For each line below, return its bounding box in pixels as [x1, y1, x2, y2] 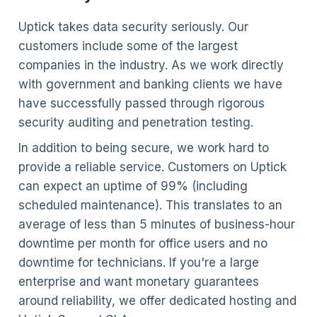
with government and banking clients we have [18, 77, 282, 92]
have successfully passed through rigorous [18, 96, 265, 111]
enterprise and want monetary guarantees [18, 274, 259, 289]
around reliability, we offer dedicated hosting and [18, 293, 296, 308]
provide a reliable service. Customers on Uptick [18, 159, 287, 174]
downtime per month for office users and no [18, 236, 267, 250]
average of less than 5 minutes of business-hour [18, 217, 295, 231]
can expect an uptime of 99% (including [18, 178, 248, 193]
